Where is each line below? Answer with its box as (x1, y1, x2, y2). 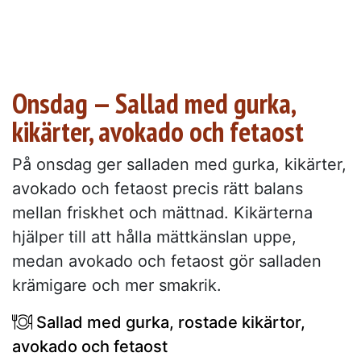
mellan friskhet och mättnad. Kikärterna (12, 203, 313, 223)
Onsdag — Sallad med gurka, (12, 85, 295, 122)
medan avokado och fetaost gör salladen (12, 251, 322, 272)
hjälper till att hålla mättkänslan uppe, (12, 227, 297, 247)
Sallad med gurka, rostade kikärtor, (32, 313, 305, 333)
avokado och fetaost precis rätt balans (12, 179, 303, 199)
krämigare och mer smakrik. (12, 276, 222, 296)
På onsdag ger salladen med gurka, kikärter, (12, 155, 346, 175)
